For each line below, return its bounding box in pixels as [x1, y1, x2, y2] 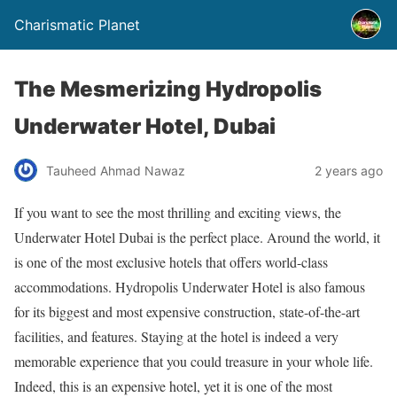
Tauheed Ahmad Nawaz [46, 162, 185, 178]
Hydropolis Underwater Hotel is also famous [115, 277, 365, 296]
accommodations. [14, 277, 115, 296]
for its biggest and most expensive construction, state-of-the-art [14, 302, 360, 321]
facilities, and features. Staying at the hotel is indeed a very [14, 327, 339, 346]
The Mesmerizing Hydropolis [14, 76, 322, 102]
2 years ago [315, 162, 383, 178]
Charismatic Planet [14, 16, 140, 34]
